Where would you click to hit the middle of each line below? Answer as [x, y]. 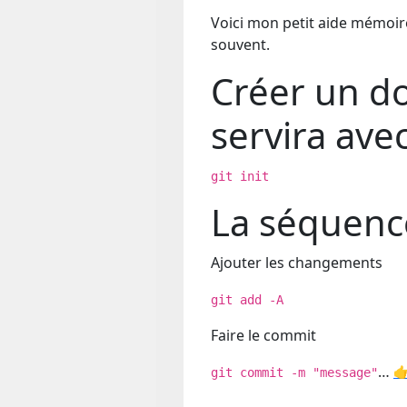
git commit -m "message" [294, 372]
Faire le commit [263, 335]
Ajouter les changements [297, 263]
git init [240, 176]
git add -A [247, 300]
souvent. [240, 45]
